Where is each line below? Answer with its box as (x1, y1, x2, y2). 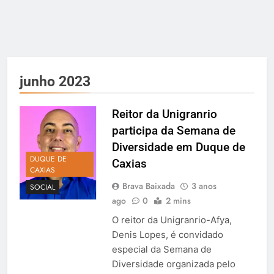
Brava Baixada (122, 180, 175, 193)
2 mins (165, 194, 191, 207)
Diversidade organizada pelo (111, 258, 235, 270)
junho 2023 (20, 73, 91, 91)
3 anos (191, 180, 217, 193)
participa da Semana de (111, 124, 235, 138)
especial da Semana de (111, 243, 212, 256)
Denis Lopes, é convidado (111, 229, 223, 241)
